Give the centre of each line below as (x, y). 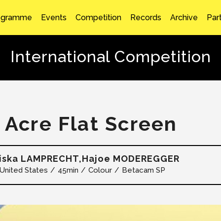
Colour (100, 170)
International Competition (110, 56)
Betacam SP (144, 170)
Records (146, 17)
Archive (184, 17)
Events (54, 17)
